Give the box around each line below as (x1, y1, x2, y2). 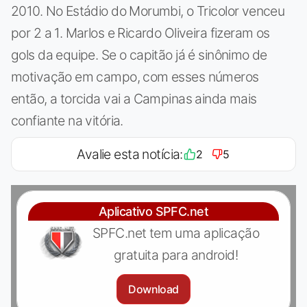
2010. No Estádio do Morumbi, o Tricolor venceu (11, 2, 285, 19)
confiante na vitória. (11, 112, 123, 129)
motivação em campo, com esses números (11, 68, 259, 85)
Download (128, 282, 179, 296)
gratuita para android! (113, 246, 238, 263)
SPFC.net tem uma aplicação (93, 224, 259, 241)
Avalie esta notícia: (77, 145, 183, 162)
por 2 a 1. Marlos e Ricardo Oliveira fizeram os (11, 24, 270, 41)
